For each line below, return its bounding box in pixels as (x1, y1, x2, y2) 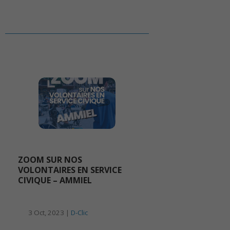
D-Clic (71, 207, 88, 217)
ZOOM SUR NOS (18, 154, 82, 165)
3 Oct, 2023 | (28, 207, 71, 217)
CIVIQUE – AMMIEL (18, 174, 92, 186)
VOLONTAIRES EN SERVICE (18, 164, 122, 176)
